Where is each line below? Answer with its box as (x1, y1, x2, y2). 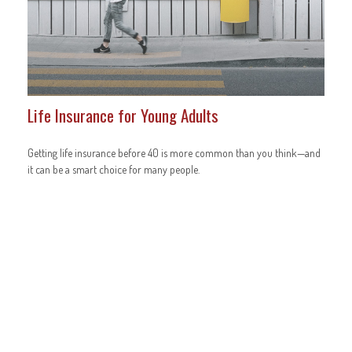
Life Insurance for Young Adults (27, 103, 218, 128)
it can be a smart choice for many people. (27, 162, 200, 176)
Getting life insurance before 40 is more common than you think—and (27, 145, 321, 159)
